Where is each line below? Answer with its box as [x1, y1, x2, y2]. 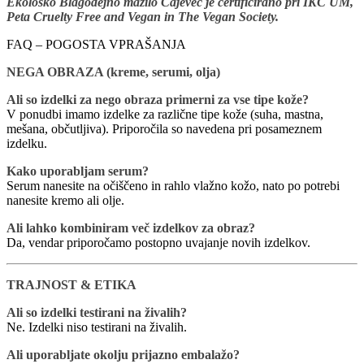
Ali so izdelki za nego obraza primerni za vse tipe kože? [6, 92, 309, 106]
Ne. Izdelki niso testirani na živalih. [6, 319, 187, 334]
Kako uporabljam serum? [6, 163, 149, 178]
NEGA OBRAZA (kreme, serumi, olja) [6, 64, 220, 79]
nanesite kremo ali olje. [6, 193, 124, 207]
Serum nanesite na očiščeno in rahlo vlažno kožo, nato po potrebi [6, 178, 340, 193]
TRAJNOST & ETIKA [6, 277, 136, 292]
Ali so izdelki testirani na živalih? [6, 305, 187, 319]
